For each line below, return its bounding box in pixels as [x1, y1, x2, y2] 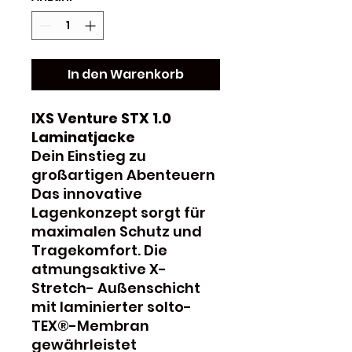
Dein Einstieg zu [31, 145, 146, 166]
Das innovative [31, 183, 142, 203]
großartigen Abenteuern [31, 164, 215, 185]
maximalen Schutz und [31, 221, 202, 241]
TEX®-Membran [31, 315, 149, 335]
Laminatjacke [31, 126, 135, 147]
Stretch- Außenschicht [31, 277, 200, 298]
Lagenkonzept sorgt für [31, 202, 206, 222]
